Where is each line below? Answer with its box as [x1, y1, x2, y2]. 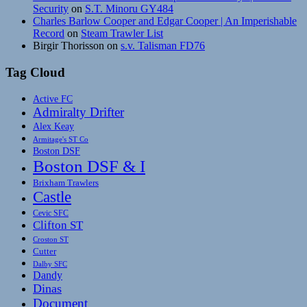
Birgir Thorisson [33, 39, 104, 51]
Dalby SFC [33, 260, 67, 269]
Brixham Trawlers [33, 177, 99, 188]
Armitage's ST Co [33, 135, 88, 144]
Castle [33, 188, 71, 206]
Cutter [33, 246, 56, 257]
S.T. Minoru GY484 [85, 2, 173, 14]
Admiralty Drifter [33, 105, 124, 120]
